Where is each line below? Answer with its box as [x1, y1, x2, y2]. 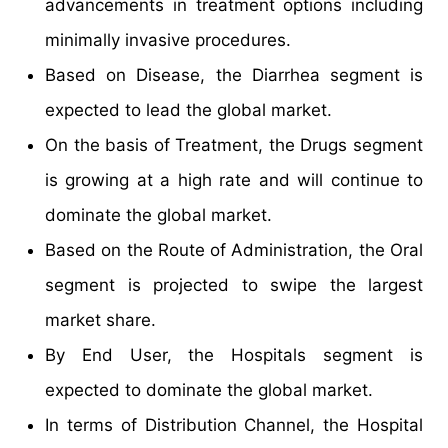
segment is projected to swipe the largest [45, 274, 423, 295]
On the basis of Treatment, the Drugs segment [45, 134, 423, 155]
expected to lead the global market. [45, 99, 332, 120]
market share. [45, 309, 156, 330]
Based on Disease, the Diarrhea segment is [45, 64, 423, 85]
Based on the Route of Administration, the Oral [45, 239, 423, 260]
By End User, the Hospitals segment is [45, 344, 423, 365]
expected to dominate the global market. [45, 379, 373, 400]
